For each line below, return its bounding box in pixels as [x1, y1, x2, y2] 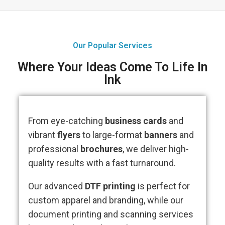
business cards [105, 116, 167, 127]
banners [144, 130, 177, 141]
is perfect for [136, 181, 190, 192]
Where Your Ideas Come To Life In [17, 60, 208, 75]
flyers [57, 130, 80, 141]
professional [28, 144, 80, 155]
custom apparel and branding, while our [28, 195, 183, 206]
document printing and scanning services [28, 209, 193, 220]
